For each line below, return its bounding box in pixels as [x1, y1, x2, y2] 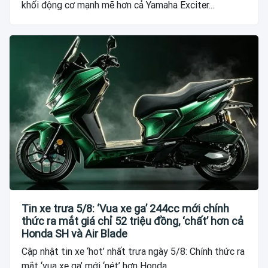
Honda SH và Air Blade [22, 227, 127, 240]
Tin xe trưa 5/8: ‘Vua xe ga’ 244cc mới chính [22, 202, 229, 215]
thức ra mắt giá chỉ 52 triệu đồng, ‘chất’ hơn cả [22, 215, 243, 228]
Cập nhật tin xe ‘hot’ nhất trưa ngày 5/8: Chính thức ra [22, 246, 245, 258]
